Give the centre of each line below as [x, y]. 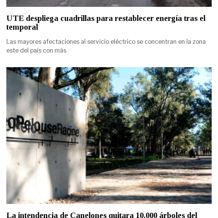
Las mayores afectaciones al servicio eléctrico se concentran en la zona [106, 41]
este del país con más [36, 50]
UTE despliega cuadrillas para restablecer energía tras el [106, 18]
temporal [22, 27]
